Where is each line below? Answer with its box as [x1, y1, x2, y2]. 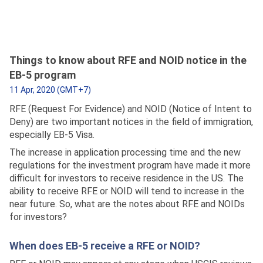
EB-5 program [9, 69, 76, 81]
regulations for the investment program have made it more [9, 160, 251, 171]
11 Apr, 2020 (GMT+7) [9, 85, 91, 95]
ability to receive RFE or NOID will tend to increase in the [9, 186, 244, 197]
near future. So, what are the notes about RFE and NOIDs [9, 198, 245, 210]
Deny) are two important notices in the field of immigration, [9, 116, 253, 127]
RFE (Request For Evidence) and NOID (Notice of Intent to [9, 103, 252, 114]
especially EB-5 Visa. [9, 129, 95, 140]
